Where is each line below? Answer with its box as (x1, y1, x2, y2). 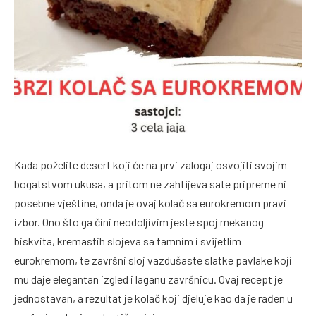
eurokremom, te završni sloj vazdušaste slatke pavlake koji (14, 253, 292, 267)
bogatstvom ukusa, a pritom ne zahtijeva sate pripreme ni (14, 176, 286, 190)
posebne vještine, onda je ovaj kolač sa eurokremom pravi (14, 195, 286, 209)
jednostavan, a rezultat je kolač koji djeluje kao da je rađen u (14, 291, 293, 305)
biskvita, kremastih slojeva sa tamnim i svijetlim (14, 233, 241, 248)
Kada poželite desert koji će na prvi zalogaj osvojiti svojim (14, 157, 287, 171)
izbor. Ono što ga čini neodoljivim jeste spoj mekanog (14, 214, 264, 229)
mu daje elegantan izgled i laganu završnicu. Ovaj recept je (14, 272, 283, 286)
